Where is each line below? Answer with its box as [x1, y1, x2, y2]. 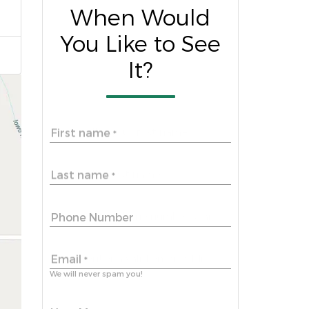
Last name [51, 168, 112, 183]
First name [51, 126, 113, 141]
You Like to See [60, 30, 221, 59]
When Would [70, 3, 210, 33]
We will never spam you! [50, 268, 143, 279]
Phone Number [51, 210, 134, 225]
